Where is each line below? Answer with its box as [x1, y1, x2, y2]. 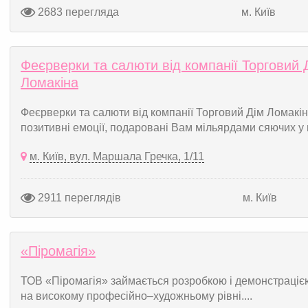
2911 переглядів [35, 191, 121, 203]
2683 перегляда [35, 5, 119, 18]
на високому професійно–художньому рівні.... [21, 290, 252, 302]
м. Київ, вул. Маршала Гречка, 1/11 [30, 151, 204, 162]
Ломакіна [21, 75, 78, 90]
